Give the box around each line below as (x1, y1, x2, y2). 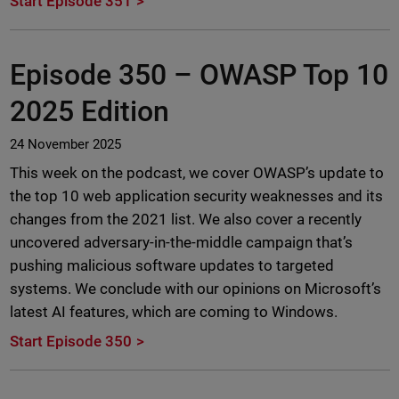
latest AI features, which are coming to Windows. (9, 302, 338, 321)
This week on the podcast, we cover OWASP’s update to (9, 163, 385, 182)
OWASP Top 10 (199, 57, 388, 92)
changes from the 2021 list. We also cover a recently (9, 209, 362, 228)
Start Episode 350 (9, 331, 132, 350)
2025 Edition (9, 94, 169, 128)
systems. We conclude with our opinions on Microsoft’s (9, 279, 382, 297)
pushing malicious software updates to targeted (9, 256, 335, 274)
